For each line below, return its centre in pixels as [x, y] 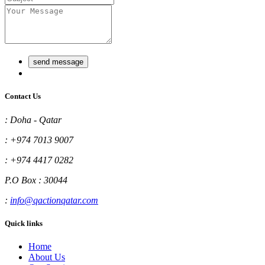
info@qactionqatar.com [54, 200]
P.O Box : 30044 [36, 180]
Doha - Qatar [35, 119]
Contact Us [23, 96]
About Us [47, 257]
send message [58, 62]
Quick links [24, 223]
